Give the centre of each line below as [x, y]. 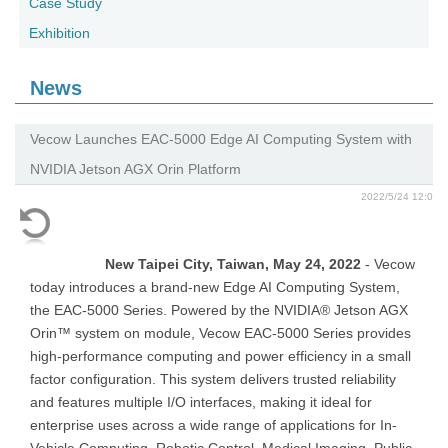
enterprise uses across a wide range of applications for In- [213, 425]
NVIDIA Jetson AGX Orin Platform [135, 169]
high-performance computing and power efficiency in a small [220, 356]
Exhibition [59, 33]
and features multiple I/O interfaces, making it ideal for [201, 402]
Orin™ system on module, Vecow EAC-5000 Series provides [220, 333]
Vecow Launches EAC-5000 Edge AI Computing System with [221, 139]
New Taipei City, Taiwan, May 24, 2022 [233, 264]
